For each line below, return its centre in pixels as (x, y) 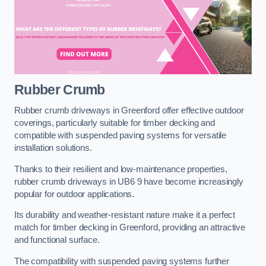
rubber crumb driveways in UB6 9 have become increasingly (129, 181)
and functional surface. (57, 240)
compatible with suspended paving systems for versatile (121, 136)
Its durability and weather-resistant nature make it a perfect (125, 215)
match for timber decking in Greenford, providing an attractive (130, 228)
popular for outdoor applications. (75, 194)
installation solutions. (53, 148)
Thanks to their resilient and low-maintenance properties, (121, 169)
